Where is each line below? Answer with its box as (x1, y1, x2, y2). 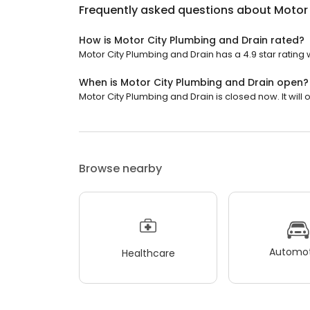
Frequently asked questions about (79, 2, 274, 18)
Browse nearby (79, 161, 162, 176)
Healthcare (121, 246, 175, 260)
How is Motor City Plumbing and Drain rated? (79, 33, 304, 47)
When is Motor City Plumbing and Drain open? (79, 75, 309, 89)
